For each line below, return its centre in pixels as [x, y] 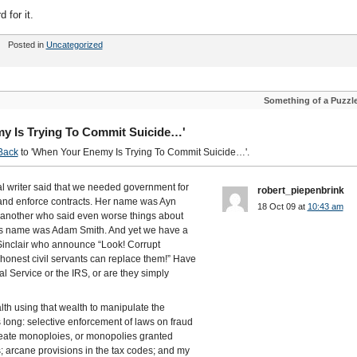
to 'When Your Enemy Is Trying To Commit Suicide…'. [133, 152]
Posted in [27, 45]
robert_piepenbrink [300, 190]
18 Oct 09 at [282, 206]
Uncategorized [74, 45]
